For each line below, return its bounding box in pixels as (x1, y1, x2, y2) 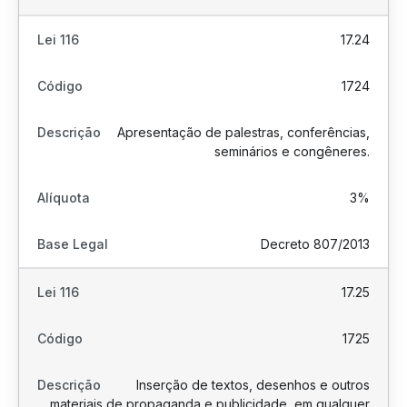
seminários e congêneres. (214, 144, 370, 159)
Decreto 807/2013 (261, 236, 370, 252)
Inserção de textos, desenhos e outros (136, 377, 370, 392)
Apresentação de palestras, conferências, (117, 124, 370, 140)
